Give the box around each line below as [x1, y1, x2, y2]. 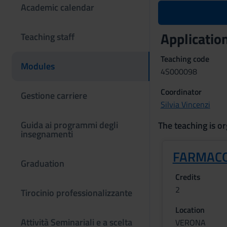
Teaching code [160, 53, 209, 65]
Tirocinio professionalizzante [21, 186, 132, 200]
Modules [21, 59, 55, 73]
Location [175, 204, 205, 216]
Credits [175, 171, 201, 183]
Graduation [21, 157, 64, 170]
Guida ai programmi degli [21, 118, 118, 132]
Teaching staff [21, 30, 74, 44]
